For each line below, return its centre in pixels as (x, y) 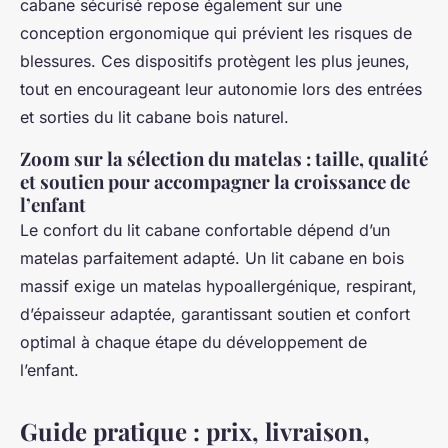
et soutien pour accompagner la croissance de (215, 182)
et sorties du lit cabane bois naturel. (154, 117)
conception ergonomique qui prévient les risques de (216, 33)
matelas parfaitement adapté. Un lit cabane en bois (212, 258)
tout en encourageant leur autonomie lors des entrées (221, 89)
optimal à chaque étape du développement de (193, 342)
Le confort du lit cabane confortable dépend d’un (205, 230)
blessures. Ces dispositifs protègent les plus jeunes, (215, 61)
